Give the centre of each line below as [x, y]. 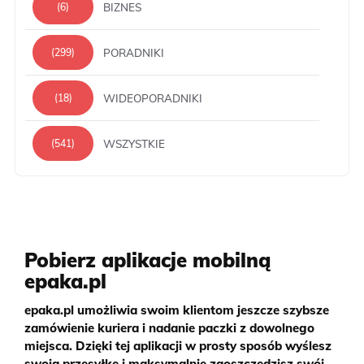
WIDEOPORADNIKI [153, 97]
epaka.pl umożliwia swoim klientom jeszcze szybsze [177, 310]
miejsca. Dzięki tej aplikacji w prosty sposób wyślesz [178, 346]
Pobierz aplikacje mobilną [147, 260]
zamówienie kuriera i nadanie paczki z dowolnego [169, 328]
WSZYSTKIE [134, 143]
